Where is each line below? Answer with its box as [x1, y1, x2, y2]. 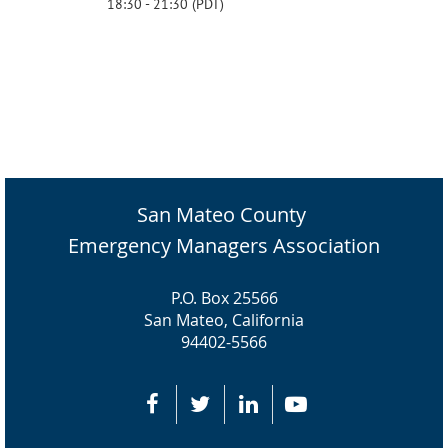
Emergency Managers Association [68, 231, 380, 259]
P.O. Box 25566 [170, 286, 278, 309]
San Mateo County [137, 200, 311, 228]
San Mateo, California [144, 308, 304, 331]
